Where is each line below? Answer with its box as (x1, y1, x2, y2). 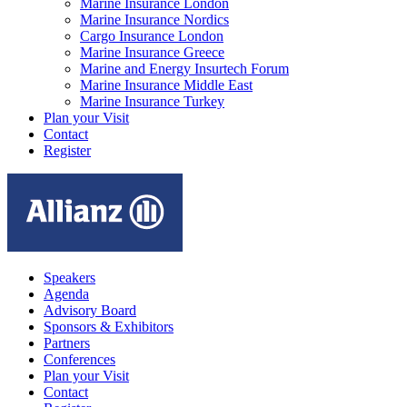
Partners (44, 334, 90, 351)
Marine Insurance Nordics (80, 11, 229, 27)
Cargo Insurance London (80, 27, 223, 44)
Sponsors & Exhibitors (44, 318, 174, 334)
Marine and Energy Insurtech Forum (80, 60, 289, 76)
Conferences (44, 351, 115, 367)
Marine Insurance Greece (80, 44, 224, 60)
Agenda (44, 285, 89, 302)
